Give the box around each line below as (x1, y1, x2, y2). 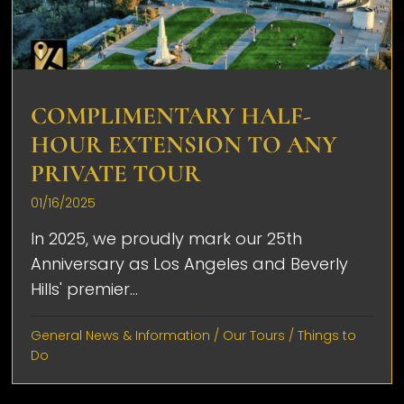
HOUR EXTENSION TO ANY (31, 129, 338, 160)
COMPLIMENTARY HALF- (31, 100, 312, 131)
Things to (298, 326, 357, 344)
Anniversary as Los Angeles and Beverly (31, 252, 349, 275)
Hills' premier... (31, 277, 139, 300)
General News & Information (31, 326, 211, 344)
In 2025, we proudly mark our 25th (31, 226, 303, 250)
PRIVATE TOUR (31, 158, 202, 188)
